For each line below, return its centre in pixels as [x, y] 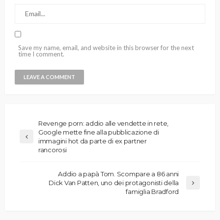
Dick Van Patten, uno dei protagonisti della [114, 183]
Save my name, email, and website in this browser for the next [106, 48]
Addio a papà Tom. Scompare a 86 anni [118, 174]
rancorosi [53, 150]
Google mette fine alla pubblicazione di [99, 132]
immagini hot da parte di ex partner [93, 141]
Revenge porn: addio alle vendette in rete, [104, 124]
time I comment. [41, 54]
